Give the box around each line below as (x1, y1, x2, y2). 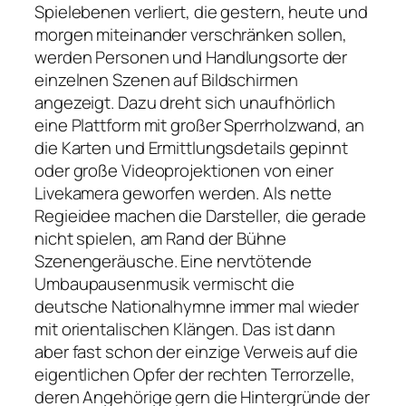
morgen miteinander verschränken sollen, (34, 23, 348, 47)
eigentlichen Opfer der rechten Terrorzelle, (34, 362, 355, 387)
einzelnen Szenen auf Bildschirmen (34, 68, 298, 92)
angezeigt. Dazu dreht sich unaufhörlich (34, 91, 336, 115)
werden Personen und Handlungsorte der (34, 45, 348, 70)
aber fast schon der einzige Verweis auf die (34, 340, 358, 364)
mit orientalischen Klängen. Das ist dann (34, 317, 335, 342)
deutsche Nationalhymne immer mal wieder (34, 295, 360, 319)
